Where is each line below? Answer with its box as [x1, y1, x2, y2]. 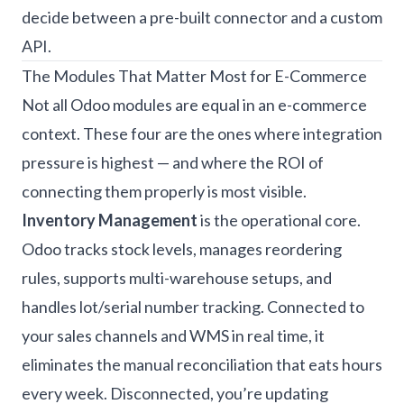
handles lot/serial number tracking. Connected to [22, 297, 364, 317]
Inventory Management [22, 210, 197, 230]
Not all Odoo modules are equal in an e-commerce [22, 95, 367, 115]
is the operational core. [197, 210, 361, 230]
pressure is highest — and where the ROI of [22, 152, 324, 172]
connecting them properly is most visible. [22, 181, 307, 201]
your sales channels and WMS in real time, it [22, 326, 325, 345]
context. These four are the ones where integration [22, 124, 382, 143]
